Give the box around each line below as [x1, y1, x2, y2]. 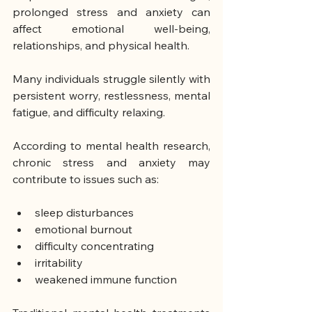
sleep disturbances [35, 205, 134, 220]
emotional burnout [35, 222, 132, 237]
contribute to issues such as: [13, 172, 159, 187]
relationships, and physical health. [13, 38, 189, 53]
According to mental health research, [13, 139, 210, 153]
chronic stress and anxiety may [13, 155, 210, 170]
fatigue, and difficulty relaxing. [13, 105, 165, 120]
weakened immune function [35, 272, 177, 287]
